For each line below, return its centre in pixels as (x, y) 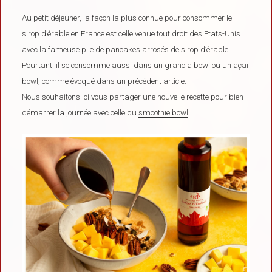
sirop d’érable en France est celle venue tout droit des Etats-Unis (131, 33)
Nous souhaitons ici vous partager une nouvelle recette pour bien (133, 97)
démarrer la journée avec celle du (80, 112)
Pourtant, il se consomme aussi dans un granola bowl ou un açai (135, 65)
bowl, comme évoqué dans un (75, 81)
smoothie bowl (164, 112)
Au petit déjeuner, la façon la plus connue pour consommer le (127, 18)
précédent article (156, 81)
